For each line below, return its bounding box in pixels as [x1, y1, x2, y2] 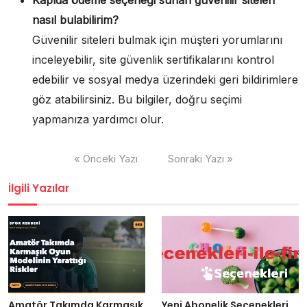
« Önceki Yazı [74, 151, 138, 165]
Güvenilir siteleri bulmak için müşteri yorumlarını [32, 32, 282, 47]
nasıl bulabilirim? [32, 12, 119, 27]
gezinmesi [8, 160, 64, 175]
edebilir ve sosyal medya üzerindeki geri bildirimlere [32, 72, 298, 86]
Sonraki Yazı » [168, 151, 233, 165]
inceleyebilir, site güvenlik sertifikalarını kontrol [32, 52, 274, 66]
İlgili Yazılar [8, 180, 69, 195]
